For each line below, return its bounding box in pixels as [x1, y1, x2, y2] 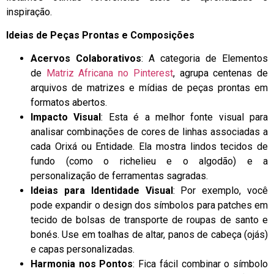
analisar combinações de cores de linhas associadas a [31, 126, 268, 138]
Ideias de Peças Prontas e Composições [6, 29, 194, 42]
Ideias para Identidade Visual [31, 185, 173, 197]
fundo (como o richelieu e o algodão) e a [31, 155, 268, 168]
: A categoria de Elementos [141, 53, 268, 65]
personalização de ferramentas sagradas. [31, 170, 208, 182]
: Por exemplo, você [172, 185, 268, 197]
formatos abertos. [31, 97, 107, 109]
